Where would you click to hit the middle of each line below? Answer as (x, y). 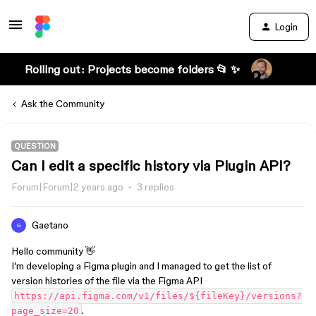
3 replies (156, 187)
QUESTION (35, 146)
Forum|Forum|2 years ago (67, 187)
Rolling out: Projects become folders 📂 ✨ (132, 69)
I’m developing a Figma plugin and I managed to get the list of (141, 266)
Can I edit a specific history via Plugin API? (151, 166)
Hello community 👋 (53, 251)
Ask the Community (63, 104)
